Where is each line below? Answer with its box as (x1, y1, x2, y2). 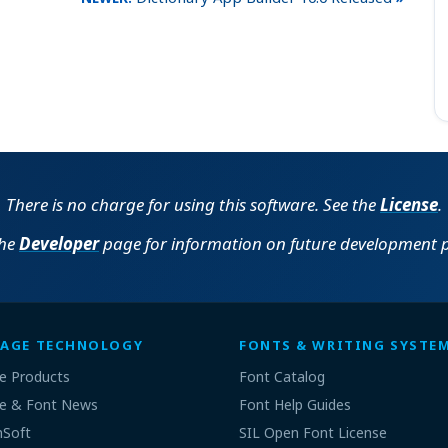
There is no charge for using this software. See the (6, 193, 380, 216)
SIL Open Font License (239, 423, 387, 442)
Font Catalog (239, 367, 325, 386)
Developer (19, 231, 99, 255)
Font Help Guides (239, 395, 351, 414)
